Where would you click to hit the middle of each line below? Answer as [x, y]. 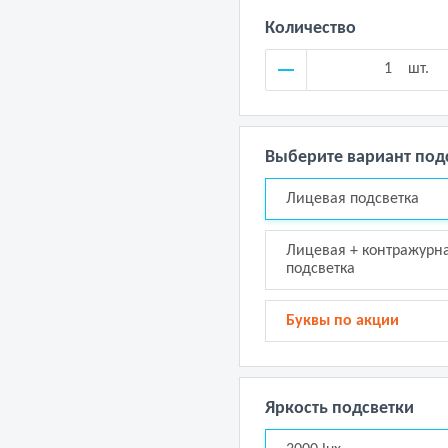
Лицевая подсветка [352, 199]
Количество [310, 28]
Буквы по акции [342, 321]
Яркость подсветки [339, 408]
